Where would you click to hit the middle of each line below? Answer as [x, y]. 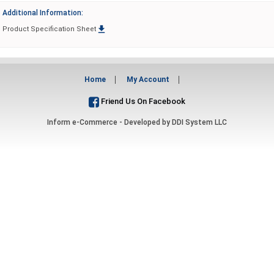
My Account [148, 79]
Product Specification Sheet [50, 29]
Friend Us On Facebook [142, 102]
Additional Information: [43, 13]
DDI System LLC [199, 122]
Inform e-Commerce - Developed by [109, 122]
